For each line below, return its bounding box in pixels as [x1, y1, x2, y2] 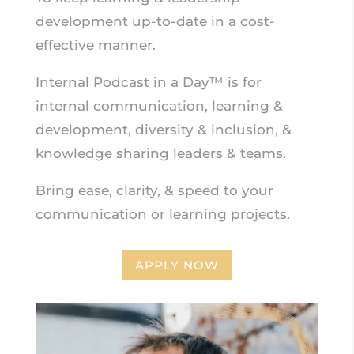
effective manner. [35, 37, 156, 54]
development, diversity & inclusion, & [35, 122, 292, 138]
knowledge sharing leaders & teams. [35, 145, 286, 162]
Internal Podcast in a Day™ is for [35, 74, 262, 91]
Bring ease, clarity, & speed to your [35, 183, 273, 199]
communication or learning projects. [35, 206, 290, 223]
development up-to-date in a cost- [35, 13, 275, 30]
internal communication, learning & [35, 98, 283, 115]
